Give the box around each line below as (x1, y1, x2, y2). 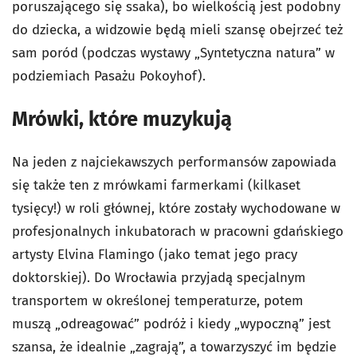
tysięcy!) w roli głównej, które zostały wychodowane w (12, 200, 340, 218)
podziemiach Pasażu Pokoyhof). (12, 68, 206, 85)
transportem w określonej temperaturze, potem (12, 292, 304, 310)
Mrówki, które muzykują (12, 107, 232, 132)
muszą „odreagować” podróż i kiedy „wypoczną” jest (12, 316, 331, 333)
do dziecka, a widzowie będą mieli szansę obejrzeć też (12, 22, 343, 39)
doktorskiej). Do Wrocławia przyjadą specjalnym (12, 269, 306, 287)
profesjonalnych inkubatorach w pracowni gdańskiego (12, 223, 343, 241)
